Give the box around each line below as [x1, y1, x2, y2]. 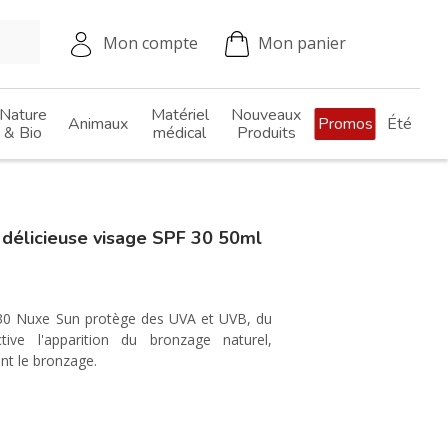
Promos [317, 113, 373, 135]
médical [153, 122, 206, 144]
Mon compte [103, 32, 198, 55]
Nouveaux [231, 104, 301, 126]
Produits [236, 122, 296, 144]
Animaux [68, 113, 128, 135]
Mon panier [258, 32, 346, 55]
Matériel [150, 104, 209, 126]
